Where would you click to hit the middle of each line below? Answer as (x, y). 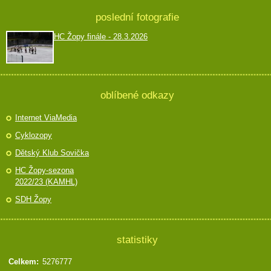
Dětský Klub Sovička (52, 153)
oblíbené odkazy (137, 95)
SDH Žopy (33, 199)
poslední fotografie (137, 17)
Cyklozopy (34, 135)
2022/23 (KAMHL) (46, 182)
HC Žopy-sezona (44, 170)
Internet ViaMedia (46, 118)
